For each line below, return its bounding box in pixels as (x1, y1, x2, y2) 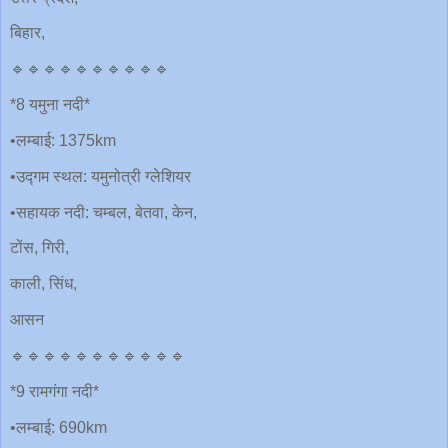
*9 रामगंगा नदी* (10, 382, 99, 400)
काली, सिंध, (10, 275, 77, 293)
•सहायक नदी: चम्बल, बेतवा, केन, (10, 203, 197, 221)
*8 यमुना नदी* (10, 96, 90, 114)
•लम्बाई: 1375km (10, 131, 116, 149)
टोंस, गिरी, (10, 239, 69, 257)
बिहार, (10, 24, 45, 42)
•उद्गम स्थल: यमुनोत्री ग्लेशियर (10, 167, 191, 185)
